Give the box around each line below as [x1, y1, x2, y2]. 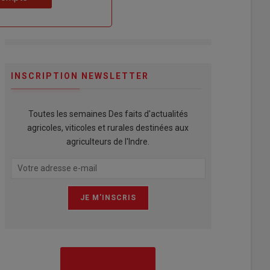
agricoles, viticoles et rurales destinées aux [27, 122, 189, 133]
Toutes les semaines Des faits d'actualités [28, 108, 188, 119]
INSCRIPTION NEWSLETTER [10, 71, 149, 81]
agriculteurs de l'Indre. [66, 136, 150, 146]
